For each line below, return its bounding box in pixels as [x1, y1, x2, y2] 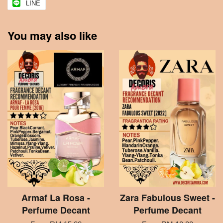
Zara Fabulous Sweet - [119, 191, 215, 205]
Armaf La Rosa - [21, 191, 90, 205]
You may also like [7, 27, 97, 44]
